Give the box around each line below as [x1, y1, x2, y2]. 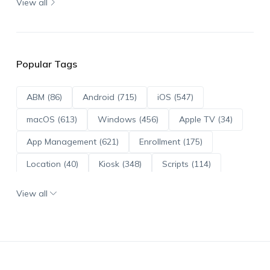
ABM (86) [26, 91, 62, 102]
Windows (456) [97, 113, 159, 125]
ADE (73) [26, 180, 61, 192]
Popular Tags [16, 57, 77, 70]
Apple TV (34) [178, 113, 233, 125]
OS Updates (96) [81, 180, 147, 192]
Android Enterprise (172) [26, 202, 122, 214]
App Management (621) [26, 136, 119, 147]
